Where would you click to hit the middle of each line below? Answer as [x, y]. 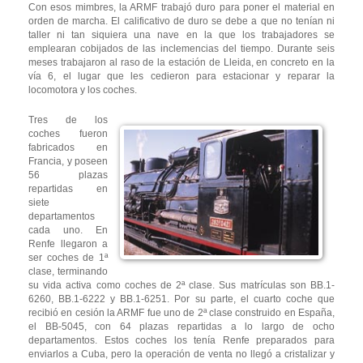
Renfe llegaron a [68, 244]
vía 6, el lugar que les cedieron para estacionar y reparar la [181, 77]
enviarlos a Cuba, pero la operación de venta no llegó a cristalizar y [181, 354]
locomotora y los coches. [83, 90]
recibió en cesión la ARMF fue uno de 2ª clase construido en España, [181, 313]
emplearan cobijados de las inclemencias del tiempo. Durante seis [181, 49]
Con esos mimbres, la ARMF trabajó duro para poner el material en [181, 8]
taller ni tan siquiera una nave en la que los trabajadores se [181, 35]
